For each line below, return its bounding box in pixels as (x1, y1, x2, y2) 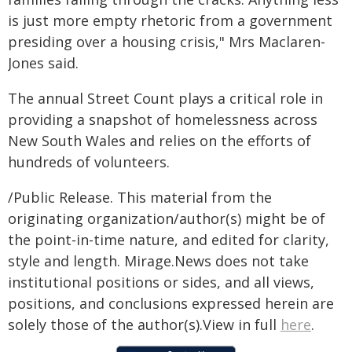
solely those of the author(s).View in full (8, 315, 280, 334)
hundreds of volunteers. (8, 152, 170, 171)
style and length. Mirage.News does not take (8, 251, 309, 270)
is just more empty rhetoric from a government (8, 11, 332, 30)
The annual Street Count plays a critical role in (8, 89, 323, 108)
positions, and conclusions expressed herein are (8, 294, 334, 313)
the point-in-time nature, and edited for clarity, (8, 230, 329, 249)
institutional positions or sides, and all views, (8, 273, 314, 291)
